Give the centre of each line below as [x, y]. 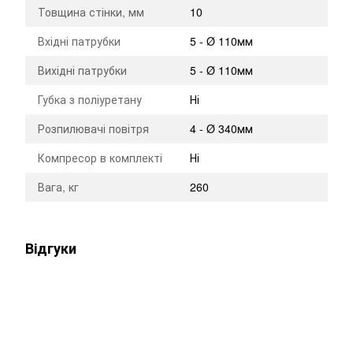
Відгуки [51, 249]
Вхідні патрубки [79, 41]
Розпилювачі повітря [93, 129]
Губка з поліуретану [90, 100]
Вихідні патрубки [82, 71]
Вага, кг [58, 187]
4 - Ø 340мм [221, 129]
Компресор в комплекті [100, 158]
